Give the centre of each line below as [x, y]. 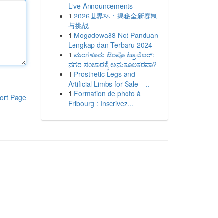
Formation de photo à [107, 93]
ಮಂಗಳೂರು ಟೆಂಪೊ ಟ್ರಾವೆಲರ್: [114, 54]
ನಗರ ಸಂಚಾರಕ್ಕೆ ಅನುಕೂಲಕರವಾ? [112, 64]
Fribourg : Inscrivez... [100, 103]
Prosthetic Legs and [104, 74]
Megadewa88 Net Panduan [116, 35]
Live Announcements [100, 6]
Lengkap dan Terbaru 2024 [110, 45]
